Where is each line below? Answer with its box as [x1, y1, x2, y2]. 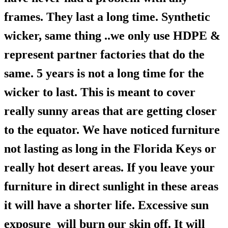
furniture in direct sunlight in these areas [4, 180, 218, 193]
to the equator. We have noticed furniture [4, 123, 220, 137]
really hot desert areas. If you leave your [4, 161, 215, 175]
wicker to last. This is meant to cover [4, 85, 195, 99]
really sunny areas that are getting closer [4, 104, 217, 118]
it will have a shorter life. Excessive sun [4, 198, 209, 212]
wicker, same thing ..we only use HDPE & [4, 29, 220, 43]
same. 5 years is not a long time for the [4, 67, 204, 80]
